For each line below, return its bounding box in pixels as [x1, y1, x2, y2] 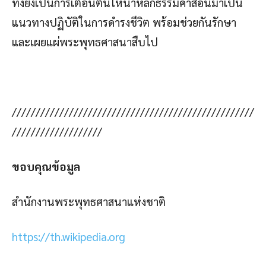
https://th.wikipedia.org [12, 229, 125, 243]
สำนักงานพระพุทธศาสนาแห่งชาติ [12, 194, 166, 208]
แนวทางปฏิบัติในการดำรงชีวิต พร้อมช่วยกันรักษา [12, 14, 236, 29]
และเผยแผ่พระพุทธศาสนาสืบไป [12, 34, 158, 49]
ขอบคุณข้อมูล [12, 159, 80, 173]
